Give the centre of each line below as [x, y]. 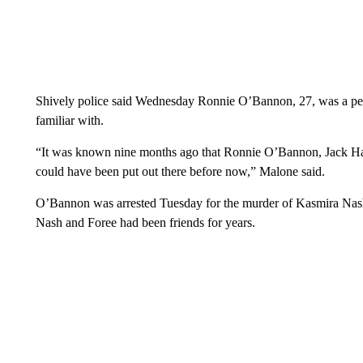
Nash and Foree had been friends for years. [145, 222]
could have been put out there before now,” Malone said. [180, 171]
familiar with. [69, 120]
